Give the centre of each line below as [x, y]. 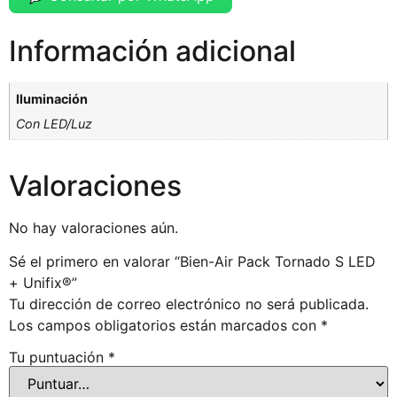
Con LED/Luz [54, 124]
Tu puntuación [58, 357]
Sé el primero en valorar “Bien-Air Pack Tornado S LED [192, 262]
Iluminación [52, 99]
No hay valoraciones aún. [93, 227]
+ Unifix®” [43, 283]
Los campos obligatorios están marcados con [165, 326]
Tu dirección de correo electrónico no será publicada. [189, 304]
